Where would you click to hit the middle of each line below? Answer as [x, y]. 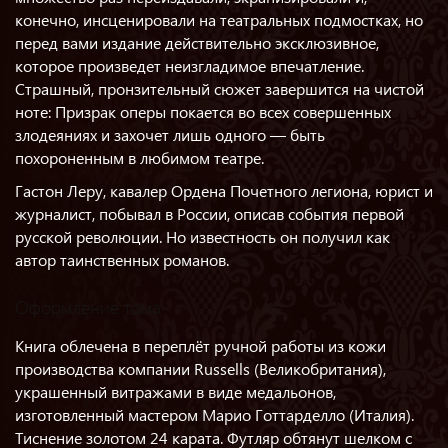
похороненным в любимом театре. [139, 157]
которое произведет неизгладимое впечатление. [189, 65]
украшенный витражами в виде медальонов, [175, 391]
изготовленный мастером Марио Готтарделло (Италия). [214, 414]
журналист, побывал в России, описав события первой [209, 213]
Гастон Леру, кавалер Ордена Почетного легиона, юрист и [224, 190]
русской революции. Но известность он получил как [202, 236]
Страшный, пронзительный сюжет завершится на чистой [219, 88]
